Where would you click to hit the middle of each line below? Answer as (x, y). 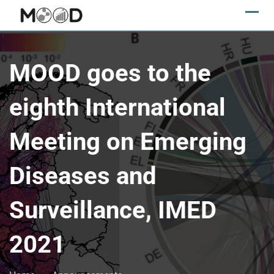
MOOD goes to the (110, 73)
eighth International (117, 107)
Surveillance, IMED (113, 210)
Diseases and (83, 176)
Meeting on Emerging (128, 142)
